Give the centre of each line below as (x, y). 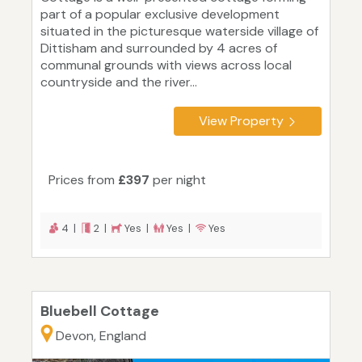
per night (178, 180)
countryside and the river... (119, 82)
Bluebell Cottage (100, 311)
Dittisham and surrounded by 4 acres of (159, 48)
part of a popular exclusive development (160, 15)
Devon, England (101, 336)
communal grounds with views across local (166, 65)
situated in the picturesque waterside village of (179, 32)
